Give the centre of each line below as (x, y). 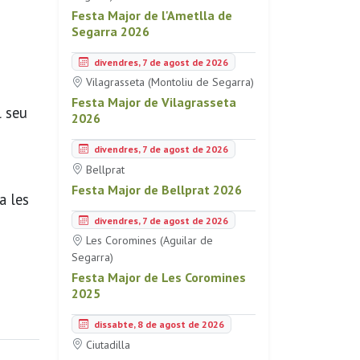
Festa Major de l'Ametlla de (152, 15)
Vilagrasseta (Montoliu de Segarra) (168, 82)
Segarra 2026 (110, 31)
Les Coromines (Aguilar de (148, 240)
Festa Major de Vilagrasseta (154, 102)
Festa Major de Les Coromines (159, 277)
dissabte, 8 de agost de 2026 (158, 324)
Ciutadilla (106, 344)
